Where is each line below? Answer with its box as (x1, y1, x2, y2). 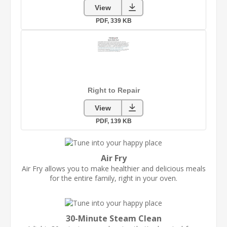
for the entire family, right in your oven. (50, 173, 177, 183)
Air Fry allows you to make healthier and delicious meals (21, 163, 206, 173)
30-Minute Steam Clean (65, 212, 162, 224)
